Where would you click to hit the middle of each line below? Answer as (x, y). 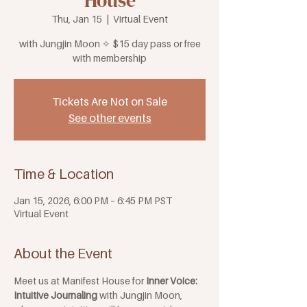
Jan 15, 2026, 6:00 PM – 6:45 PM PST (93, 201)
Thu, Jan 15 (77, 19)
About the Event (63, 254)
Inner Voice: (173, 281)
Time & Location (64, 174)
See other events (110, 118)
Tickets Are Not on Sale (110, 102)
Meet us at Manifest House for (80, 281)
